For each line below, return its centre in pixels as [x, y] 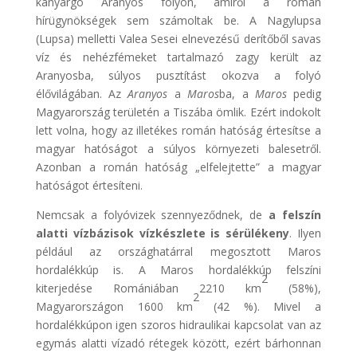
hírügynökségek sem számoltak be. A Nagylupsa [178, 20]
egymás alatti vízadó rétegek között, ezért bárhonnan [178, 343]
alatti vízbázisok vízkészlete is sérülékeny [163, 233]
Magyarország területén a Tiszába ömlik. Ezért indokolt [178, 112]
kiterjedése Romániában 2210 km [149, 288]
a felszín [295, 214]
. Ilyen [306, 233]
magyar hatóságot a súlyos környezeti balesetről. [178, 148]
